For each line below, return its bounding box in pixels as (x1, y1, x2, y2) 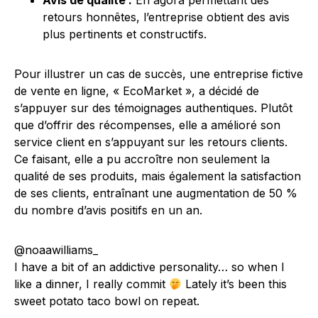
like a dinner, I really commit (14, 277, 169, 291)
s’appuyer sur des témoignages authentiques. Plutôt (14, 101, 292, 115)
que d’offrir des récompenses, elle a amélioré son (14, 118, 280, 132)
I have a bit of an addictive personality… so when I (14, 260, 285, 274)
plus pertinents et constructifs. (43, 27, 207, 41)
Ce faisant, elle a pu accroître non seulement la (14, 152, 270, 166)
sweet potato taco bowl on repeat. (14, 294, 199, 308)
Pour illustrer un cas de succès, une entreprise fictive (14, 67, 303, 81)
